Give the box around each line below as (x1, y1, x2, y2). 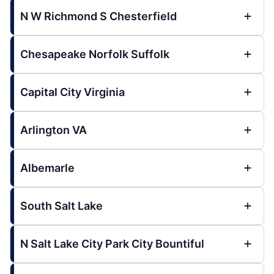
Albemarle (20, 161, 75, 174)
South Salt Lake (20, 199, 103, 212)
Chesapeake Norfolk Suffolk (20, 48, 169, 61)
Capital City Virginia (20, 86, 125, 98)
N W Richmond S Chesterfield (20, 10, 177, 23)
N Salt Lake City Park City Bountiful (20, 237, 204, 250)
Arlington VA (20, 124, 87, 136)
